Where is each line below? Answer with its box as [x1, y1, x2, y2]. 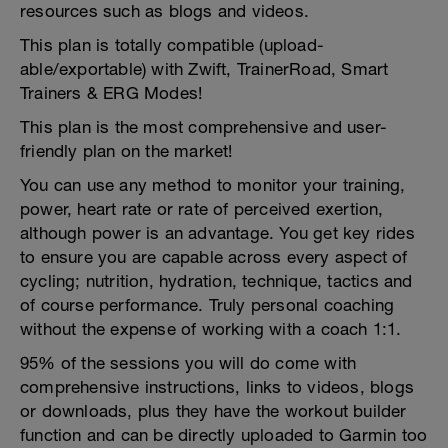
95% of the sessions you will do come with [20, 353, 357, 373]
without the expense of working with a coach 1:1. [20, 319, 402, 339]
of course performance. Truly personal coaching [20, 295, 395, 315]
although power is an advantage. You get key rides [20, 223, 415, 243]
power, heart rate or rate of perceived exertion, [20, 199, 384, 219]
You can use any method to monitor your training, [20, 175, 406, 195]
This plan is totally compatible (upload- [20, 35, 324, 55]
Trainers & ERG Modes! [20, 83, 203, 103]
